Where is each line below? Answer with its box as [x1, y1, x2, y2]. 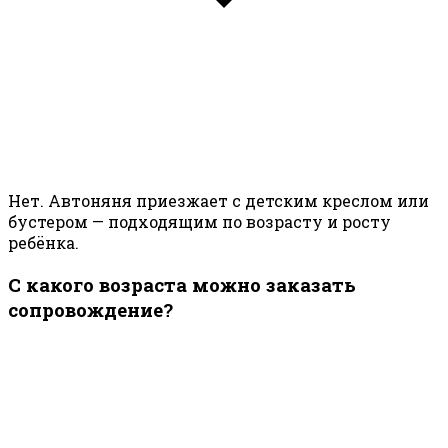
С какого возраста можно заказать [8, 271, 356, 297]
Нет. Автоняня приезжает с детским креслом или [8, 190, 429, 212]
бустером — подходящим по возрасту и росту [8, 211, 391, 233]
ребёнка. [8, 232, 79, 254]
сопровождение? [8, 296, 173, 322]
